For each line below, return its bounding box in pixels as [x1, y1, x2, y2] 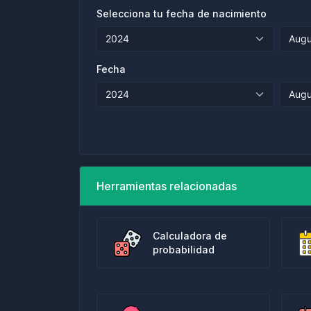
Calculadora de [153, 230, 227, 242]
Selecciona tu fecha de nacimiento [96, 8, 267, 19]
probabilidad [153, 244, 215, 255]
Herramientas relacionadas [96, 179, 237, 193]
